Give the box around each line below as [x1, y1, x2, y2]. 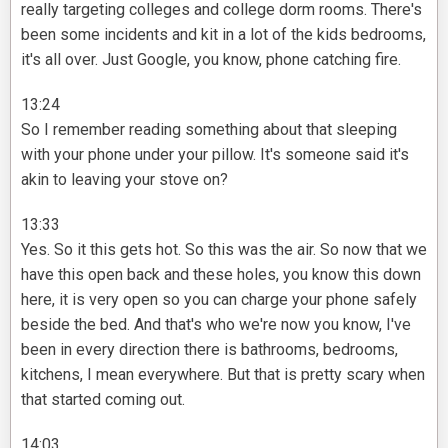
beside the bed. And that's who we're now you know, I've [21, 315, 411, 335]
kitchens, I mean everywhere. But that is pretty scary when [21, 365, 425, 385]
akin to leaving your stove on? [21, 170, 228, 190]
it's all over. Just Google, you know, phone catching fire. [21, 50, 401, 70]
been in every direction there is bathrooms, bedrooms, [21, 340, 398, 360]
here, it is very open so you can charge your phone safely [21, 290, 417, 310]
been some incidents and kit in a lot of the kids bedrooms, [21, 25, 426, 45]
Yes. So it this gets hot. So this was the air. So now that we [21, 240, 427, 260]
